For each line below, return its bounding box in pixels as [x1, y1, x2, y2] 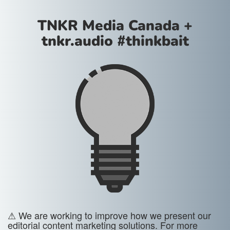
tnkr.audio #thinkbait [41, 31, 189, 51]
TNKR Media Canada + [37, 16, 193, 35]
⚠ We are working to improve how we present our [8, 208, 211, 222]
